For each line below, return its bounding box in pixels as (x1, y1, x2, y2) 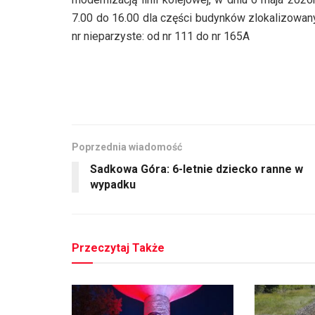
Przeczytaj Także (72, 240, 165, 255)
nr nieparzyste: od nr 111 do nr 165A (72, 29, 250, 43)
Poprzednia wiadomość (72, 141, 182, 153)
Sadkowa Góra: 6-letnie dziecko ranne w (90, 162, 303, 176)
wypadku (90, 177, 136, 191)
